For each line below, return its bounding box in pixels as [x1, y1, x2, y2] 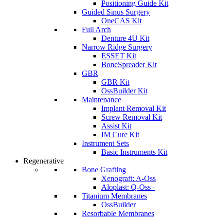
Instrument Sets [82, 139, 129, 147]
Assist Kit [101, 122, 131, 130]
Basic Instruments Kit [101, 148, 167, 156]
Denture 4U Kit [101, 34, 149, 42]
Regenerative [23, 157, 64, 165]
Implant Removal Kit [101, 104, 166, 112]
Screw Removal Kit [101, 113, 162, 121]
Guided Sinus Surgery [82, 8, 150, 16]
